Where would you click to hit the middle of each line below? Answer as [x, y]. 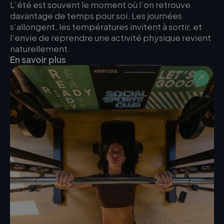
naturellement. [40, 49]
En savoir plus [38, 60]
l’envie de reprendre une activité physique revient [110, 38]
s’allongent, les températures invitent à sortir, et [106, 27]
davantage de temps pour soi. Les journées [96, 16]
